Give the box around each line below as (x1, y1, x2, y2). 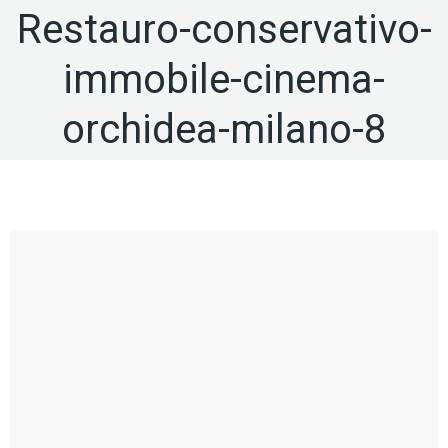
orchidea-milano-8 (62, 106, 386, 153)
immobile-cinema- (63, 56, 385, 103)
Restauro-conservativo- (16, 6, 432, 53)
